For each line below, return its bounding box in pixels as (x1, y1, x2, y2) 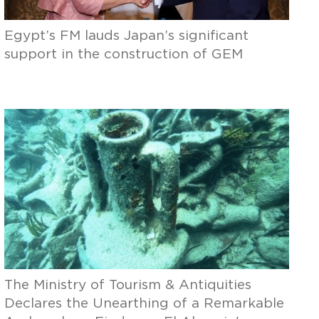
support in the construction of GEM (4, 48, 244, 61)
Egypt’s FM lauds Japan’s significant (4, 29, 249, 43)
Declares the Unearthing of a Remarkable (4, 297, 285, 310)
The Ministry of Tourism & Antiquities (4, 278, 252, 292)
